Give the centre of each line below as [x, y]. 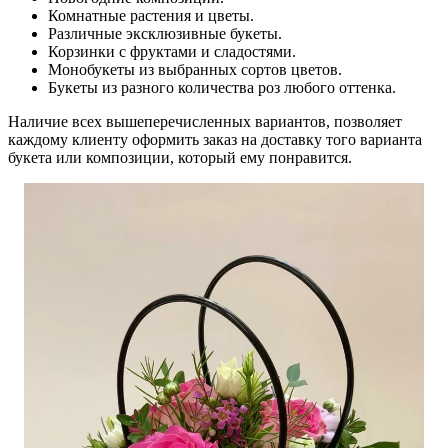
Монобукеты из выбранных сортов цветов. [195, 69]
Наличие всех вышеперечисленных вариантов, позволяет [205, 121]
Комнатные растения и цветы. [151, 15]
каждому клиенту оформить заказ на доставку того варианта [215, 139]
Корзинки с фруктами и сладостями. [172, 51]
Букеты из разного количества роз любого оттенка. [222, 87]
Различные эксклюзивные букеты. [165, 33]
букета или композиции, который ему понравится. [180, 157]
